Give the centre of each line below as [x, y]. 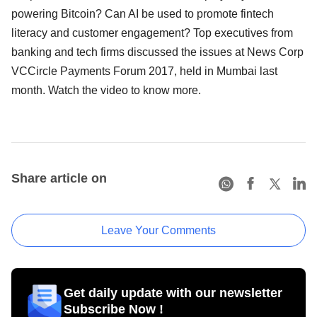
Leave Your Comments [158, 231]
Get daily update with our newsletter [173, 293]
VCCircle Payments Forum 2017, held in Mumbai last [144, 71]
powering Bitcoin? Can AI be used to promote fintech [143, 14]
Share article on [59, 179]
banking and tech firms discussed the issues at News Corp [157, 52]
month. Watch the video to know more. [106, 91]
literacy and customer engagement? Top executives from [152, 33]
